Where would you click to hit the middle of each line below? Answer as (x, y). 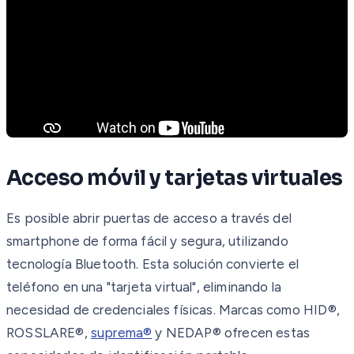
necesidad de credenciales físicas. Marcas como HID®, (173, 309)
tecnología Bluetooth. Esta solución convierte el (153, 264)
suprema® (121, 332)
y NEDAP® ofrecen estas (231, 332)
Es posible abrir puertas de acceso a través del (149, 218)
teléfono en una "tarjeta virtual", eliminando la (144, 286)
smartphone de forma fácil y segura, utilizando (147, 241)
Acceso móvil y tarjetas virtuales (175, 178)
